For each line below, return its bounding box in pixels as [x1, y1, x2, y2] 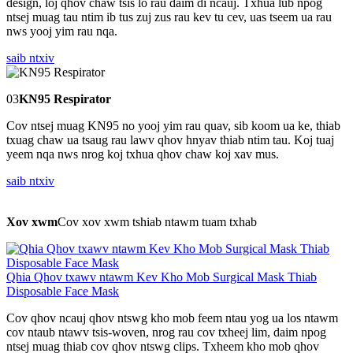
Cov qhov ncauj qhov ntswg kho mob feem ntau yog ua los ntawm [6, 311, 338, 325]
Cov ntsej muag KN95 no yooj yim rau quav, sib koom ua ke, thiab [6, 119, 340, 132]
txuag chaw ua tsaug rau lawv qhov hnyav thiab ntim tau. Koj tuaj [6, 133, 334, 147]
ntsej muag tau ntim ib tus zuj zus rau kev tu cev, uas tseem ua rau [6, 10, 332, 24]
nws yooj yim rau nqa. [6, 24, 117, 38]
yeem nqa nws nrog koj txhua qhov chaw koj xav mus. [6, 147, 279, 161]
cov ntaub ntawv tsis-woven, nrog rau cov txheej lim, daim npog [6, 325, 326, 339]
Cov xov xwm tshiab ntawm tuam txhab [58, 215, 257, 229]
